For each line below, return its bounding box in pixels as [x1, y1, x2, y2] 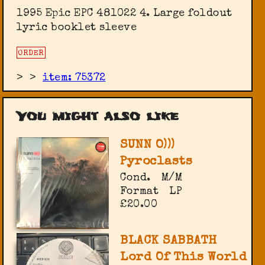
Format [120, 186, 159, 197]
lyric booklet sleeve [17, 22, 137, 34]
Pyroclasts [120, 155, 193, 168]
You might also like [17, 108, 179, 125]
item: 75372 [43, 73, 106, 84]
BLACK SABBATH [120, 235, 217, 248]
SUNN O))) [120, 138, 175, 151]
